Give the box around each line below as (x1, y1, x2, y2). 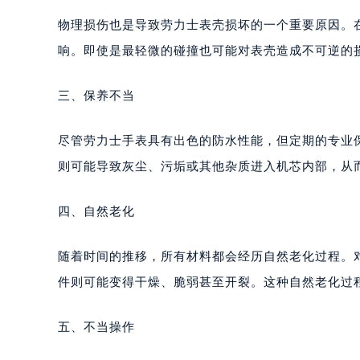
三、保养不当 (58, 89, 135, 102)
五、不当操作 (58, 321, 135, 333)
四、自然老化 (58, 205, 135, 218)
